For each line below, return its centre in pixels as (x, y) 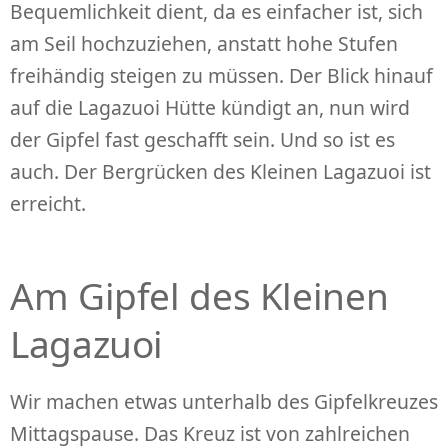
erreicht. (48, 203)
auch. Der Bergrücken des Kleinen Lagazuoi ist (220, 171)
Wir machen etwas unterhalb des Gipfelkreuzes (224, 401)
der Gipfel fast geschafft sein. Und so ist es (202, 139)
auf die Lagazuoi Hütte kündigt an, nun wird (210, 107)
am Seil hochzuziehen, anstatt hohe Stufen (204, 43)
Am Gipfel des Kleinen (199, 296)
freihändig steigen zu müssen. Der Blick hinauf (221, 75)
